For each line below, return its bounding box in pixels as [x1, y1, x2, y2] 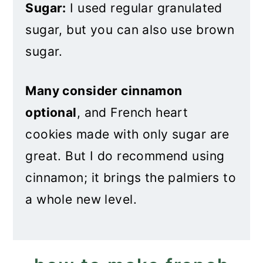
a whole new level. [25, 192, 137, 207]
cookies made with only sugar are [25, 127, 230, 141]
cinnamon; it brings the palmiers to [25, 170, 237, 185]
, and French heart [76, 105, 188, 120]
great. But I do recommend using [25, 149, 225, 163]
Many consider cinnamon [25, 83, 183, 98]
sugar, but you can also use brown [25, 22, 235, 37]
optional [25, 105, 77, 120]
